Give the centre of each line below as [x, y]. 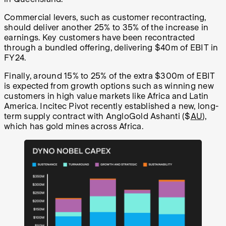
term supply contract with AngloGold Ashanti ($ [97, 117]
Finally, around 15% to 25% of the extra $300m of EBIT [110, 76]
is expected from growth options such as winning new [109, 86]
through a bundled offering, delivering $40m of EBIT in [111, 48]
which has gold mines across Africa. [74, 127]
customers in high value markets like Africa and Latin [106, 96]
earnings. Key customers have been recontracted [100, 38]
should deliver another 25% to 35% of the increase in [106, 28]
